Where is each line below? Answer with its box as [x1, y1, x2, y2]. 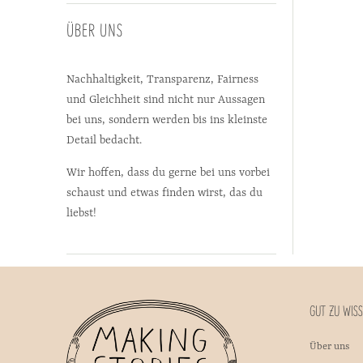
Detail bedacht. [66, 134, 142, 147]
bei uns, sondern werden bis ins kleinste [66, 113, 267, 127]
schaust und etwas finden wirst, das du [66, 186, 263, 200]
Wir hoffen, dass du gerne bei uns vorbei [66, 166, 270, 180]
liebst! [66, 207, 96, 220]
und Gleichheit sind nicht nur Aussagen [66, 93, 265, 107]
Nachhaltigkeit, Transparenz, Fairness [66, 73, 258, 87]
